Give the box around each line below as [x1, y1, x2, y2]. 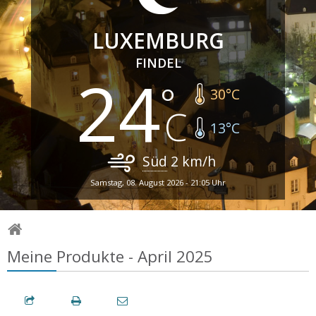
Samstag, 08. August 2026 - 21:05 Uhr [90, 176, 226, 188]
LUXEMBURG [92, 25, 224, 55]
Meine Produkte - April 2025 [7, 245, 213, 267]
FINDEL [135, 54, 181, 71]
